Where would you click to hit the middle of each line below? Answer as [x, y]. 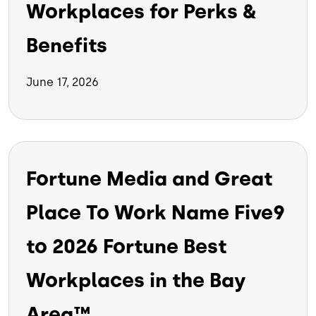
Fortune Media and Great [149, 179]
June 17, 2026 [62, 83]
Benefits [67, 45]
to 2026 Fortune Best [126, 247]
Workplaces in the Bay [136, 280]
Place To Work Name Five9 [156, 213]
